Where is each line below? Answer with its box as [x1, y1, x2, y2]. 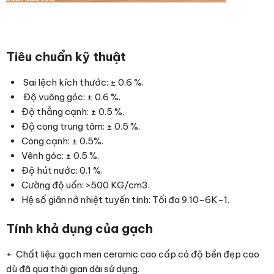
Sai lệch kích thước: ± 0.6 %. [21, 76, 144, 88]
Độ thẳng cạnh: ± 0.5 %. [21, 106, 124, 117]
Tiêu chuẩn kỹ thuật [6, 49, 126, 64]
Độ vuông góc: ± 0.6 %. [21, 91, 120, 103]
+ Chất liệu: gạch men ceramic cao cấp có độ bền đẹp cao [6, 248, 259, 260]
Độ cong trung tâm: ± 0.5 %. [21, 120, 140, 132]
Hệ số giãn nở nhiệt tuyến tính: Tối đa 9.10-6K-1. [21, 194, 231, 206]
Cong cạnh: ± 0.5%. [21, 135, 103, 147]
